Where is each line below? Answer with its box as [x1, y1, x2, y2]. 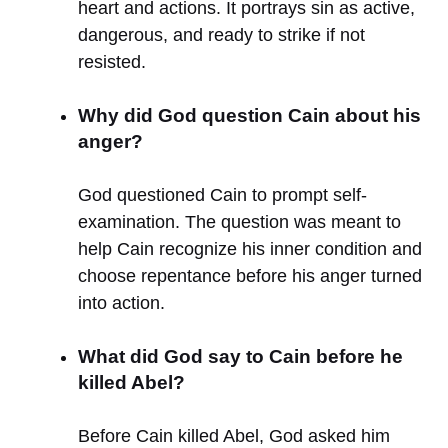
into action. [78, 293, 165, 314]
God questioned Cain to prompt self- [78, 185, 367, 206]
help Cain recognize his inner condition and [78, 239, 422, 260]
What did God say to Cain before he [78, 346, 403, 368]
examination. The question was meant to [78, 212, 401, 233]
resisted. [78, 52, 146, 73]
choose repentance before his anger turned [78, 266, 422, 287]
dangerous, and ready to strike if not [78, 25, 365, 46]
